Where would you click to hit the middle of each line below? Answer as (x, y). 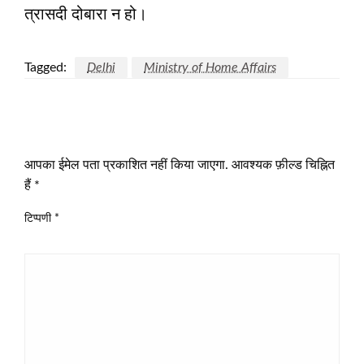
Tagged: (45, 68)
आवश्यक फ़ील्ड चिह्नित (283, 165)
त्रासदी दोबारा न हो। (86, 15)
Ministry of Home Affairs (210, 68)
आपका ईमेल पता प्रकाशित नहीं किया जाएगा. (126, 165)
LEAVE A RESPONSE (91, 138)
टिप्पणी (39, 219)
